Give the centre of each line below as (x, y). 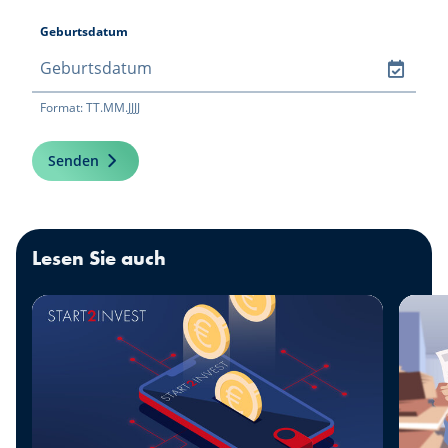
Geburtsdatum (84, 32)
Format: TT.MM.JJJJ (90, 108)
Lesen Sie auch (99, 258)
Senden (73, 161)
